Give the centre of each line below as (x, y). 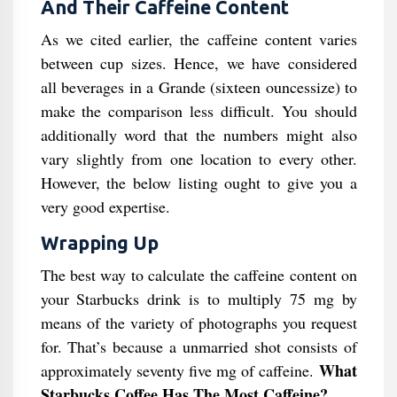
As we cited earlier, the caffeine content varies (198, 39)
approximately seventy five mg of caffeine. (179, 370)
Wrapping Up (99, 243)
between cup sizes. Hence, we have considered (198, 63)
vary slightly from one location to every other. (198, 159)
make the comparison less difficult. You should (198, 111)
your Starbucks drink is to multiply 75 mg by (198, 299)
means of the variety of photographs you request (198, 323)
